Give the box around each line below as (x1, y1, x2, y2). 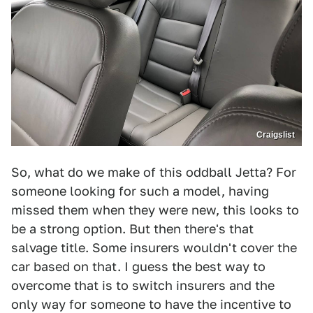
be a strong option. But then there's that (11, 221, 254, 237)
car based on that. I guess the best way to (11, 259, 265, 275)
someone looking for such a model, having (11, 184, 269, 199)
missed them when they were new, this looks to (11, 203, 299, 218)
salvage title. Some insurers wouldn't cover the (11, 240, 297, 256)
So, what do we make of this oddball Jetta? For (11, 165, 296, 180)
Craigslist (256, 130, 295, 140)
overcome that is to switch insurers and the (11, 278, 275, 293)
